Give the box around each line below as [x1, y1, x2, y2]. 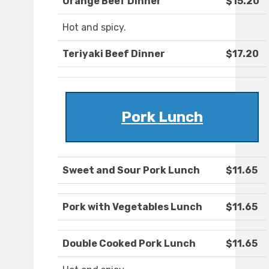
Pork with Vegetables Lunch [62, 201, 202, 213]
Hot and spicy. [62, 22, 126, 34]
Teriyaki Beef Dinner [62, 48, 165, 60]
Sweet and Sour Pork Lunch [62, 165, 200, 177]
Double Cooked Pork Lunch [62, 238, 196, 250]
